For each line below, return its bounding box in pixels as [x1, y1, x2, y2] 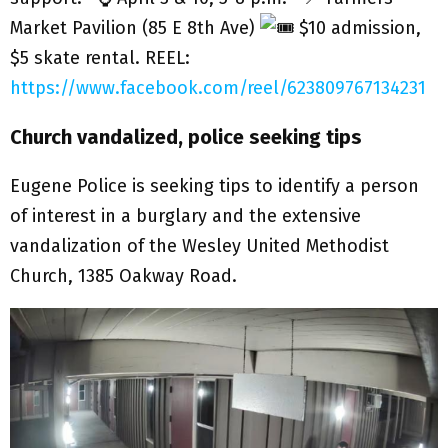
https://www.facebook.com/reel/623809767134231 [10, 76, 426, 99]
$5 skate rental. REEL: [10, 46, 190, 69]
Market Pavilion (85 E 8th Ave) [10, 16, 260, 39]
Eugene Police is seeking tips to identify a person [10, 174, 419, 197]
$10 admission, [294, 16, 421, 39]
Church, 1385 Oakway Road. [10, 264, 237, 287]
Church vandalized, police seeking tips [10, 124, 362, 149]
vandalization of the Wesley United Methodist [10, 234, 389, 257]
